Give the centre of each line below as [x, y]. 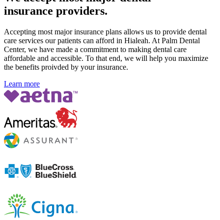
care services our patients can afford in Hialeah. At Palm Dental [102, 40]
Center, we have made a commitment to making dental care [95, 49]
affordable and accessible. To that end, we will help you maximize [106, 58]
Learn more [22, 83]
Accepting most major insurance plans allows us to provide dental [105, 31]
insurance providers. [56, 11]
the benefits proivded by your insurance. [66, 67]
